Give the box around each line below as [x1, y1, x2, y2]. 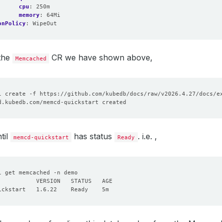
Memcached [15, 55, 47, 62]
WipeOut [33, 20, 57, 27]
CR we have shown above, [49, 53, 153, 62]
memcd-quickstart [13, 134, 69, 141]
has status [71, 131, 115, 141]
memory [19, 11, 40, 18]
